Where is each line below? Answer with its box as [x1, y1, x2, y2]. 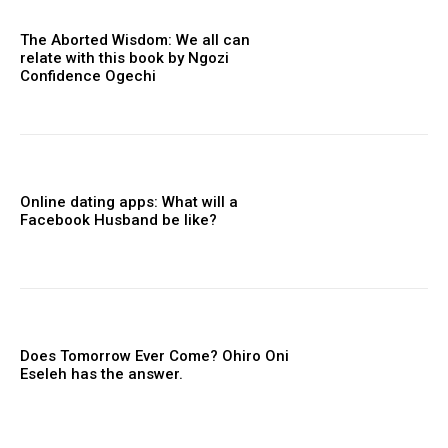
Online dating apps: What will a [20, 193, 238, 212]
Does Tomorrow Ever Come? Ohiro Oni [20, 346, 289, 365]
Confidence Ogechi [20, 67, 156, 86]
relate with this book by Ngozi [20, 49, 229, 68]
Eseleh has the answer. [20, 364, 183, 383]
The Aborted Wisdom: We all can [20, 31, 250, 50]
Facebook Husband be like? [20, 211, 217, 230]
